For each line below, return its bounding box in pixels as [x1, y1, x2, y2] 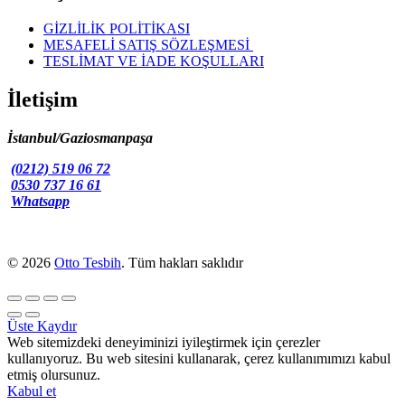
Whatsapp [11, 193, 70, 209]
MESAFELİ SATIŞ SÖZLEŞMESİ [43, 37, 253, 53]
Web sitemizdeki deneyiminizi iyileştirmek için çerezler [7, 334, 320, 350]
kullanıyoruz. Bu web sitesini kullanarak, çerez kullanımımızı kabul [7, 350, 391, 366]
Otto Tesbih [54, 254, 121, 270]
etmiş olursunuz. [7, 366, 100, 382]
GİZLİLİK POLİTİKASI [43, 21, 190, 37]
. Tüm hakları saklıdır [121, 254, 243, 270]
